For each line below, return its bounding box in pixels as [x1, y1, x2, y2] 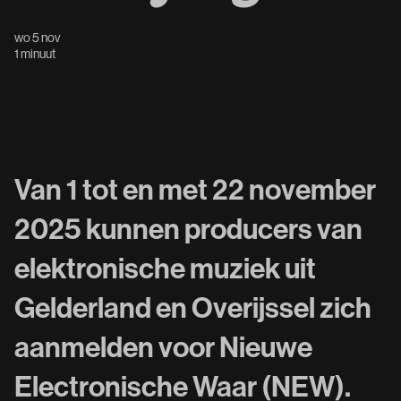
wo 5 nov [14, 30, 60, 46]
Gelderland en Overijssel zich [14, 289, 371, 325]
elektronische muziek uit [14, 250, 316, 286]
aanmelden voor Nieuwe [14, 328, 312, 364]
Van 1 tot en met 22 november [14, 171, 376, 207]
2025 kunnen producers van [14, 210, 363, 246]
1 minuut [14, 46, 55, 62]
